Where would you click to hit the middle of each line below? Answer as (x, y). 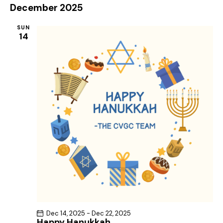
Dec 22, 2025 (111, 213)
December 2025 (47, 7)
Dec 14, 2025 (66, 213)
